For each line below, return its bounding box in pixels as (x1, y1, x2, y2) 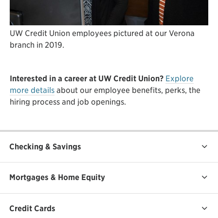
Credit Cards (9, 203, 56, 213)
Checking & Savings (9, 142, 82, 152)
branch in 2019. (10, 40, 64, 50)
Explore (165, 73, 194, 83)
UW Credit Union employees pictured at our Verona (10, 28, 195, 38)
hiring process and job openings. (10, 97, 126, 107)
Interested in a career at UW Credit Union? (10, 73, 163, 83)
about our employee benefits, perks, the (54, 85, 200, 95)
